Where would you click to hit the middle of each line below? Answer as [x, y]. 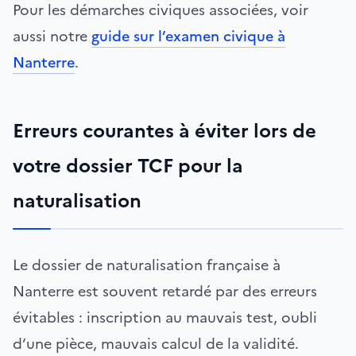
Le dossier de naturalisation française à [147, 265]
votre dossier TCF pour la [128, 166]
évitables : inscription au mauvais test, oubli [165, 317]
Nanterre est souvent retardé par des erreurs [165, 291]
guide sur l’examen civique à [188, 36]
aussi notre [52, 36]
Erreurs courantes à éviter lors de [164, 131]
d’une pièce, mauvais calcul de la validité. [156, 343]
